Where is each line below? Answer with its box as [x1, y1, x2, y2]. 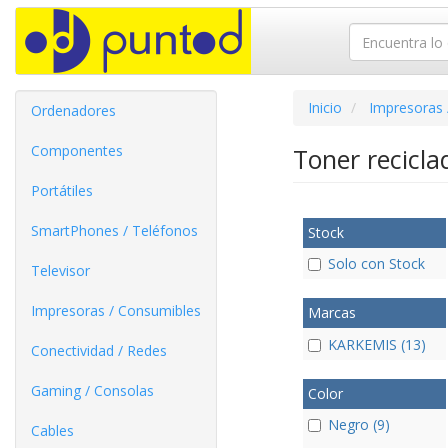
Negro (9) [327, 414, 390, 434]
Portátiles [31, 181, 93, 200]
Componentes [31, 141, 123, 160]
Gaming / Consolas [31, 381, 154, 400]
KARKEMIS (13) [327, 334, 426, 354]
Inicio [307, 98, 342, 117]
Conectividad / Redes [31, 341, 167, 360]
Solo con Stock [327, 254, 425, 274]
